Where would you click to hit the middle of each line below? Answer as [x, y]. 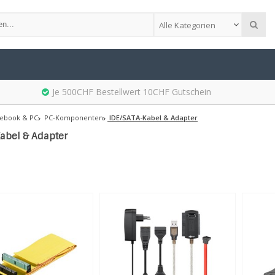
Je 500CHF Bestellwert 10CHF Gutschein [131, 92]
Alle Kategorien [187, 25]
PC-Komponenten [73, 118]
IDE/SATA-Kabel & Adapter [153, 118]
